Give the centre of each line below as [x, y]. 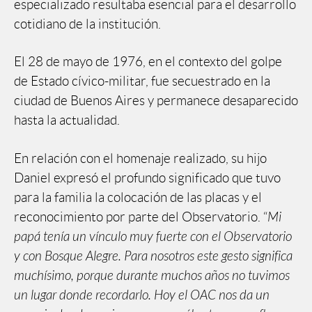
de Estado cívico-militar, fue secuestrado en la [142, 81]
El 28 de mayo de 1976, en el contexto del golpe [148, 62]
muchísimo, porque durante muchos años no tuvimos [152, 275]
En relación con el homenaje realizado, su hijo [140, 158]
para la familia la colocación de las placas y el [138, 197]
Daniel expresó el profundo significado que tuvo [147, 178]
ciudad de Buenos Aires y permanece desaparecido [156, 101]
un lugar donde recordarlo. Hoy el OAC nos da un [142, 295]
